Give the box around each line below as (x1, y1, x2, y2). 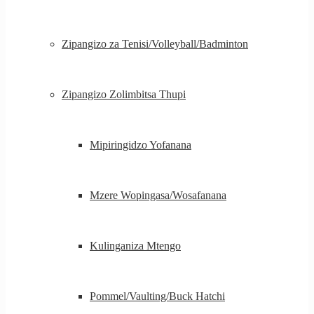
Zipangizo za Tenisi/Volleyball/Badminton (62, 38, 248, 50)
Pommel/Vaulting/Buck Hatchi (90, 290, 225, 302)
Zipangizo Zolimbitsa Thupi (62, 88, 186, 100)
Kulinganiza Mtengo (90, 240, 181, 252)
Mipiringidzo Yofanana (90, 139, 191, 151)
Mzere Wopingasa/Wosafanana (90, 189, 226, 201)
